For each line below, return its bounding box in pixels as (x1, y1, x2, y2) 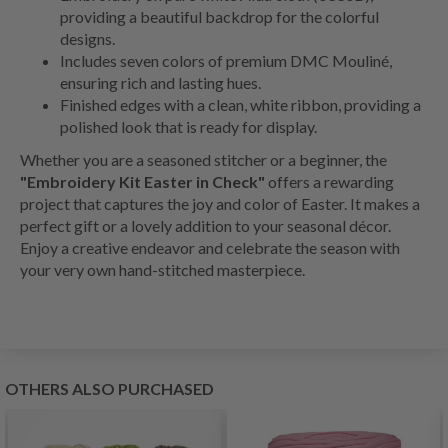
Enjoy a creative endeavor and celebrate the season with (20, 238, 400, 258)
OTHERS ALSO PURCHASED (5, 379, 214, 399)
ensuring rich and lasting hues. (60, 73, 261, 93)
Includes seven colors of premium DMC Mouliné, (60, 51, 392, 71)
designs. (60, 29, 115, 49)
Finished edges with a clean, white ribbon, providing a (60, 95, 421, 115)
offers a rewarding (265, 172, 394, 192)
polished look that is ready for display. (60, 117, 317, 137)
